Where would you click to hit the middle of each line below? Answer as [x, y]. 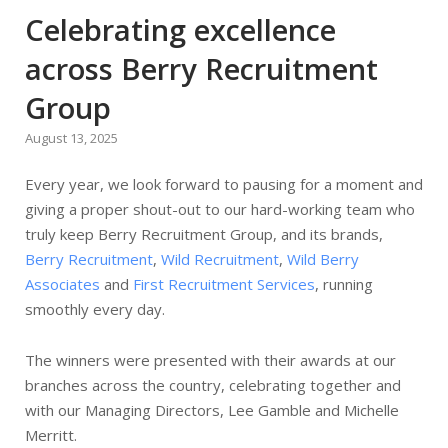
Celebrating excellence [180, 29]
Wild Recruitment [220, 258]
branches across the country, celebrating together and [213, 384]
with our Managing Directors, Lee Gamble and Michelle [212, 409]
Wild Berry [323, 258]
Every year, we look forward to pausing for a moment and [224, 183]
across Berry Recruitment [201, 68]
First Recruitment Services [224, 283]
